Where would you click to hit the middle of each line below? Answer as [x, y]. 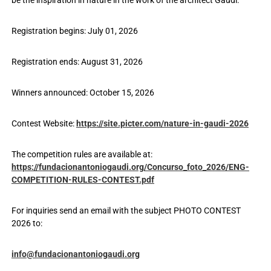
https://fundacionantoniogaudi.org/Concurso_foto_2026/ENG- [130, 167]
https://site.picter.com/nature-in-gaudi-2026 [162, 123]
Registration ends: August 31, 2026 [77, 61]
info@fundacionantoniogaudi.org [75, 254]
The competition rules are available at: [82, 154]
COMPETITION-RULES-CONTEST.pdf [83, 179]
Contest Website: [44, 123]
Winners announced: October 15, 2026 [83, 92]
